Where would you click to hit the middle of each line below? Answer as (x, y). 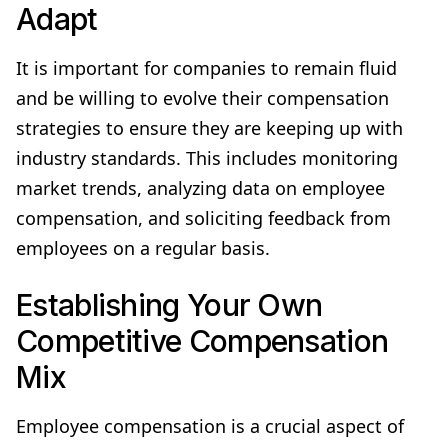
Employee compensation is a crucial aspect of (210, 425)
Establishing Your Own (169, 304)
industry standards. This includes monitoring (207, 157)
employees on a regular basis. (143, 247)
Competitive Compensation (202, 340)
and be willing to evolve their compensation (202, 97)
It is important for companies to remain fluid (206, 67)
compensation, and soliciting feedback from (203, 217)
